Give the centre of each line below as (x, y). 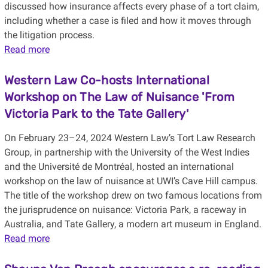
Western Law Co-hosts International (106, 80)
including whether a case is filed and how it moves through (127, 21)
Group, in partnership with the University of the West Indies (127, 153)
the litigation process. (50, 35)
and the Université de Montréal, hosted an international (119, 167)
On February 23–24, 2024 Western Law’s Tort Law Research (130, 138)
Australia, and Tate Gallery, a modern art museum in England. (133, 224)
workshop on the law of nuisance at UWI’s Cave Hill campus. (131, 181)
